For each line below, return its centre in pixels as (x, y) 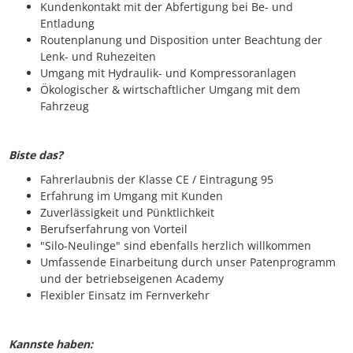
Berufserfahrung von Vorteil (114, 229)
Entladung (67, 24)
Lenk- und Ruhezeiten (98, 57)
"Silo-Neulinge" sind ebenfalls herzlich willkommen (176, 246)
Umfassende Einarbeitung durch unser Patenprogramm (188, 262)
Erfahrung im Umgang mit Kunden (132, 196)
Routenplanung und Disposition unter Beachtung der (181, 40)
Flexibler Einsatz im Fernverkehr (125, 295)
